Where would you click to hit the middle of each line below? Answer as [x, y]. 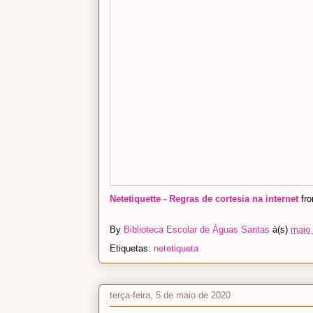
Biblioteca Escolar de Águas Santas [197, 230]
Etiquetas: [132, 249]
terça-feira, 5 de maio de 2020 [170, 295]
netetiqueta [176, 249]
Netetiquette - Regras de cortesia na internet [204, 199]
